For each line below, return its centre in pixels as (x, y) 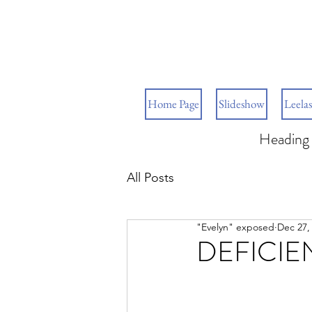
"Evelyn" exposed (235, 227)
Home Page (173, 104)
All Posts (150, 177)
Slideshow (242, 104)
